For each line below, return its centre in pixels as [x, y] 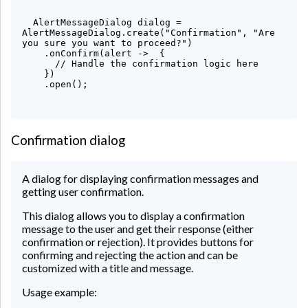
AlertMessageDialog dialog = [27, 23]
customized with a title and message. [108, 267]
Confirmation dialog [68, 141]
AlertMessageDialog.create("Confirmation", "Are [151, 33]
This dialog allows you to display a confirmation [133, 215]
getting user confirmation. [83, 191]
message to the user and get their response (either [138, 228]
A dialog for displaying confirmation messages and [140, 178]
